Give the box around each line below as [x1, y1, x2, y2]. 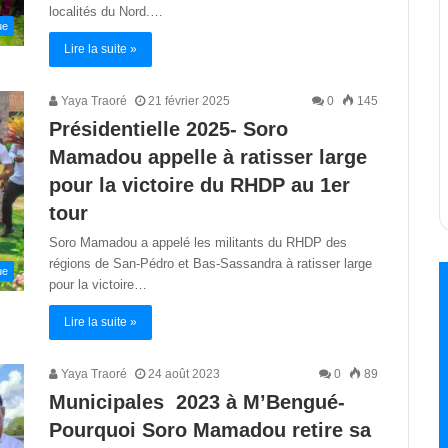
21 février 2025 [148, 94, 230, 108]
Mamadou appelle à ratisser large [49, 146, 367, 168]
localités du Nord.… [49, 4, 163, 19]
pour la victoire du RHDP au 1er [49, 174, 350, 196]
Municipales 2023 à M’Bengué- [49, 391, 345, 413]
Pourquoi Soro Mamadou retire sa [49, 419, 371, 441]
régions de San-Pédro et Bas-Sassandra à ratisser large [49, 256, 372, 271]
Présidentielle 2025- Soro [49, 118, 288, 140]
